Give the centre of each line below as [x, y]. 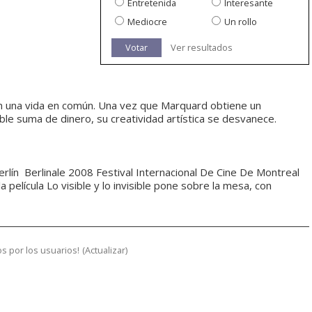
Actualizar [105, 250]
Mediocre [147, 22]
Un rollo [241, 22]
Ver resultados [202, 48]
